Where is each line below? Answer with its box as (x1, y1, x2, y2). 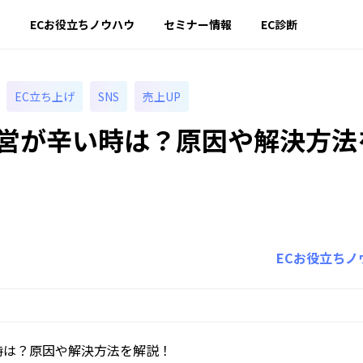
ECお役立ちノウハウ (30, 16, 135, 32)
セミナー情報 (164, 16, 232, 32)
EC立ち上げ (15, 88, 75, 105)
